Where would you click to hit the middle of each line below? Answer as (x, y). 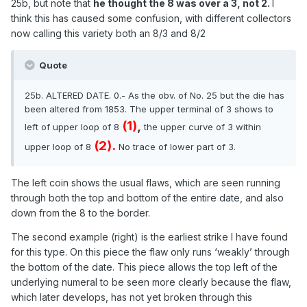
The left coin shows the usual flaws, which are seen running (146, 183)
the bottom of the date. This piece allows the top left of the (144, 267)
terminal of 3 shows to (225, 109)
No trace (137, 147)
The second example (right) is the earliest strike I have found (149, 237)
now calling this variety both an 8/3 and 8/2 (108, 34)
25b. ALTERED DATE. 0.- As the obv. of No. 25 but (129, 96)
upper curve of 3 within (211, 127)
